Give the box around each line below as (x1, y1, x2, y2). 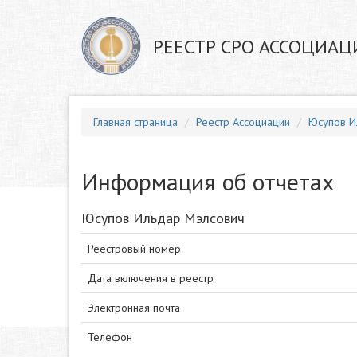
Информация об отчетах (81, 166, 334, 197)
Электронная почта (88, 300, 180, 315)
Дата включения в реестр (88, 271, 214, 285)
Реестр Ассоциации (196, 115, 290, 129)
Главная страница (93, 115, 178, 129)
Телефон (88, 330, 132, 344)
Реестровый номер (88, 241, 181, 256)
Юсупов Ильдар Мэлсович (81, 209, 245, 227)
